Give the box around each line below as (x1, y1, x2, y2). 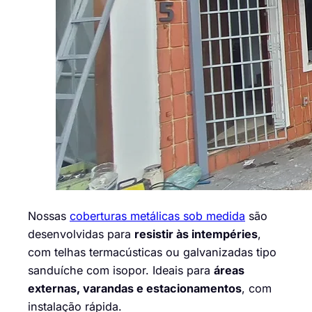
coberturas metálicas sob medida (70, 208, 245, 223)
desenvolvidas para (28, 226, 134, 241)
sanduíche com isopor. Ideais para (28, 263, 214, 277)
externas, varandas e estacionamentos (28, 281, 242, 295)
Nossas (28, 208, 70, 223)
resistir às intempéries (134, 226, 258, 241)
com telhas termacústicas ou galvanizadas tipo (28, 244, 276, 259)
